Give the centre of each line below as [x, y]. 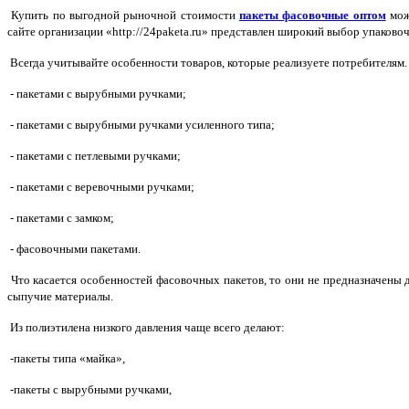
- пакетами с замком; [61, 218]
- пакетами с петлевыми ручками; [94, 156]
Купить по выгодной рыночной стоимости [123, 16]
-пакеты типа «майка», [66, 359]
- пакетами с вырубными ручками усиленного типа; [141, 125]
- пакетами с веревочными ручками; [101, 187]
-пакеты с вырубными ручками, [89, 390]
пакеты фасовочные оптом [313, 16]
